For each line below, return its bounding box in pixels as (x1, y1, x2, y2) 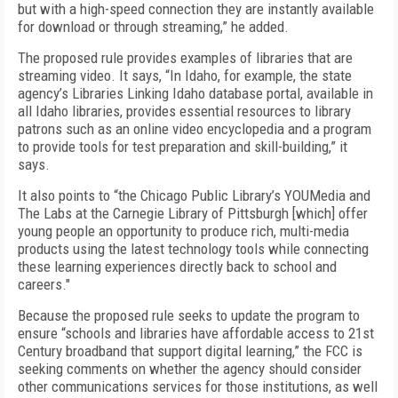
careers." (18, 275, 70, 293)
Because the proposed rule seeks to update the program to (18, 306, 360, 324)
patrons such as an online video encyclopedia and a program (18, 120, 371, 138)
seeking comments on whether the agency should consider (18, 360, 362, 378)
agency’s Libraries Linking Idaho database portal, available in (18, 84, 373, 102)
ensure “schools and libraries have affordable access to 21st (18, 324, 374, 342)
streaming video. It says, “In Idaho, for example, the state (18, 67, 352, 84)
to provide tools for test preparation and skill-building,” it (18, 138, 347, 155)
